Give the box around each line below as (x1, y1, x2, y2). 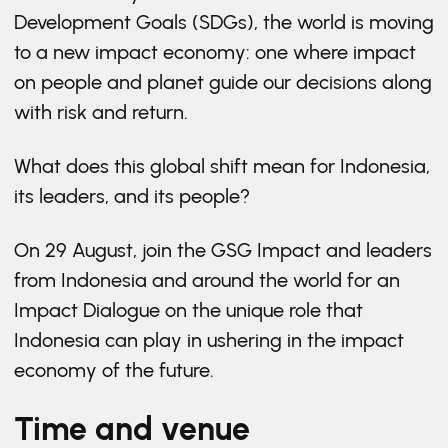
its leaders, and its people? (14, 184, 250, 208)
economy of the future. (14, 358, 214, 382)
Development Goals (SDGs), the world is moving (14, 10, 434, 34)
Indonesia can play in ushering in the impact (14, 328, 404, 352)
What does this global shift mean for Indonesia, (14, 154, 430, 178)
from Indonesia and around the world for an (14, 268, 400, 292)
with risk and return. (14, 100, 188, 124)
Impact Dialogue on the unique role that (14, 298, 363, 322)
